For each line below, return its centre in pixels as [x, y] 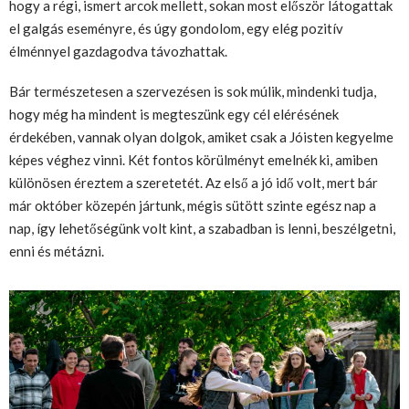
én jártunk [152, 205]
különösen [40, 182]
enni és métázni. [57, 251]
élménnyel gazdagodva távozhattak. [118, 51]
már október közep [65, 205]
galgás [43, 28]
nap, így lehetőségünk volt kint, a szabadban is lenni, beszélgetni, [202, 228]
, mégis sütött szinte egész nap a [279, 205]
